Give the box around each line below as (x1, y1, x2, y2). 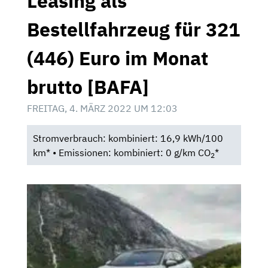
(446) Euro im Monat (27, 45, 208, 71)
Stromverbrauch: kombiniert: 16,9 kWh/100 (32, 132, 223, 144)
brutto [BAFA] (27, 74, 149, 99)
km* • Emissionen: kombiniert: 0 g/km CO (32, 146, 211, 159)
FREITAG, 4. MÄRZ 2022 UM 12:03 (27, 102, 178, 114)
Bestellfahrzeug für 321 (27, 16, 240, 42)
